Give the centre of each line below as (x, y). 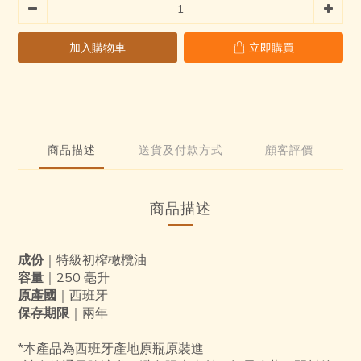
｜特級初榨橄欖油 (95, 259)
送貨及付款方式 (180, 149)
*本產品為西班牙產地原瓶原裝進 (111, 348)
